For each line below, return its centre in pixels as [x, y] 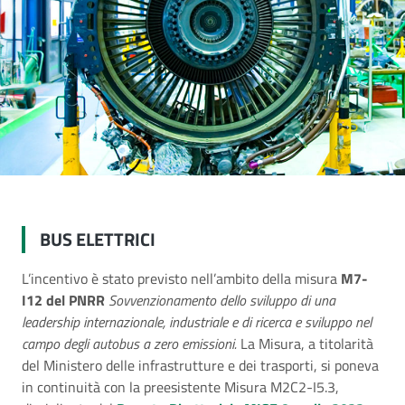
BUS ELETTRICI [98, 239]
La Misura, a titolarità [307, 344]
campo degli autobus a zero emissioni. [131, 344]
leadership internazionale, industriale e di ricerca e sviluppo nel [197, 322]
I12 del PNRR [65, 300]
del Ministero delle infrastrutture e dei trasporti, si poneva [200, 365]
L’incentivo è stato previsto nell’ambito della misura [181, 278]
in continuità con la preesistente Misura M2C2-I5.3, [180, 387]
